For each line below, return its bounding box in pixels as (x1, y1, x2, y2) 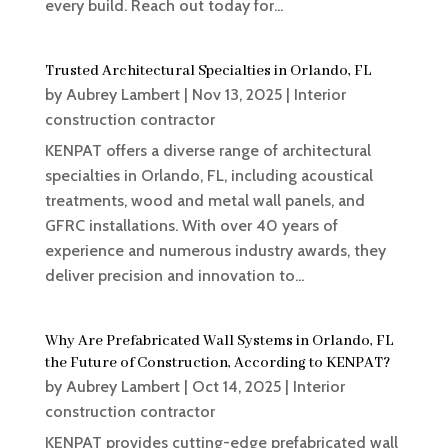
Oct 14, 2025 (191, 377, 281, 397)
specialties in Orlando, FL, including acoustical (44, 166, 373, 186)
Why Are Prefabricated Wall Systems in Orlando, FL (44, 332, 394, 351)
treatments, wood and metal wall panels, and (44, 191, 365, 211)
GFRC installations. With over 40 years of (44, 216, 338, 236)
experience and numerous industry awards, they (44, 241, 386, 261)
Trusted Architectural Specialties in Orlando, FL (44, 62, 372, 81)
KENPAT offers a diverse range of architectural (44, 141, 371, 161)
